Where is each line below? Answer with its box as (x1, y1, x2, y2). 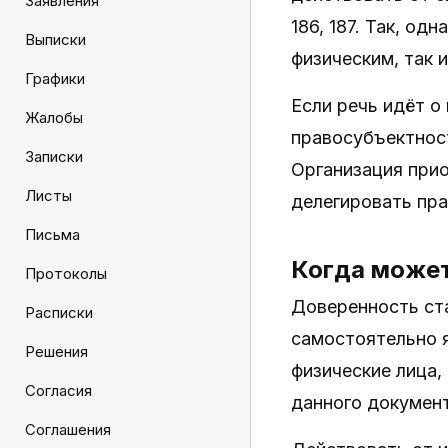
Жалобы (25, 108, 83, 127)
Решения (25, 342, 88, 361)
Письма (25, 225, 80, 244)
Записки (25, 147, 83, 166)
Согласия (25, 381, 92, 400)
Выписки (25, 30, 86, 49)
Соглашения (25, 420, 111, 439)
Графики (25, 69, 85, 88)
